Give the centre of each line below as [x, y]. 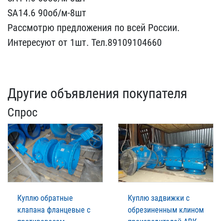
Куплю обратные [45, 198]
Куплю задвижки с [159, 198]
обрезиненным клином [166, 210]
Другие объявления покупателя [97, 94]
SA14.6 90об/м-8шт [47, 13]
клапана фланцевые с [54, 210]
